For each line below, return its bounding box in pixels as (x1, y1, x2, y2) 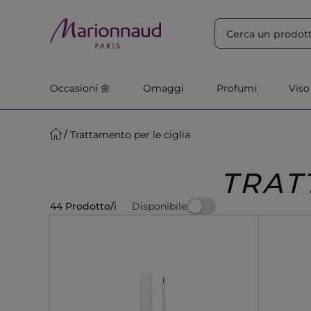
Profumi (216, 82, 257, 94)
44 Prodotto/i (50, 200, 117, 212)
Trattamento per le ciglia (70, 128, 190, 141)
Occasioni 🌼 (50, 82, 110, 94)
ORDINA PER (53, 7, 119, 19)
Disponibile (132, 199, 187, 212)
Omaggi (142, 82, 184, 94)
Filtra (193, 7, 219, 19)
